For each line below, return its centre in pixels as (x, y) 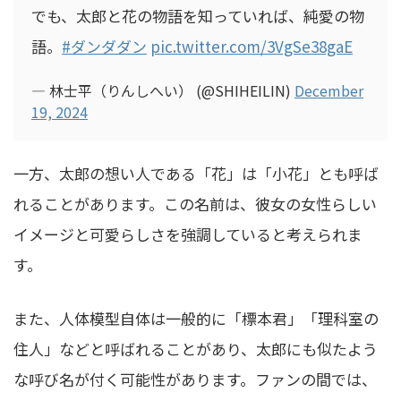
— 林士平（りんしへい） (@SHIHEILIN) (163, 91)
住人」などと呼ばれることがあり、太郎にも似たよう (196, 349)
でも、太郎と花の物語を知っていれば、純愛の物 (198, 16)
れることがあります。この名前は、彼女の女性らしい (195, 204)
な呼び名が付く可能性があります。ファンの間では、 (195, 380)
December (329, 91)
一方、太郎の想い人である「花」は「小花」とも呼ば (196, 174)
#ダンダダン (104, 47)
